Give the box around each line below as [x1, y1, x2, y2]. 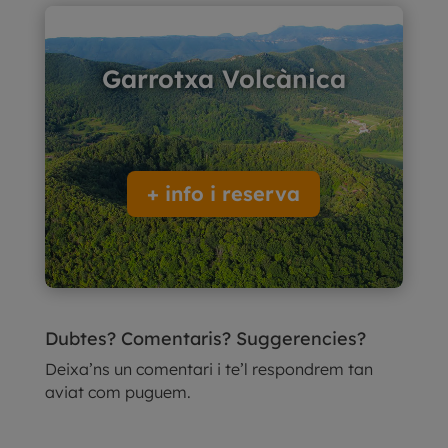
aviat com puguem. [44, 381, 191, 402]
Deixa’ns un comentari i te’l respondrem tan [44, 358, 373, 379]
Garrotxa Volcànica [101, 62, 346, 94]
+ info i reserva [147, 180, 301, 206]
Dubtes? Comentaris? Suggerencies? [44, 326, 366, 350]
